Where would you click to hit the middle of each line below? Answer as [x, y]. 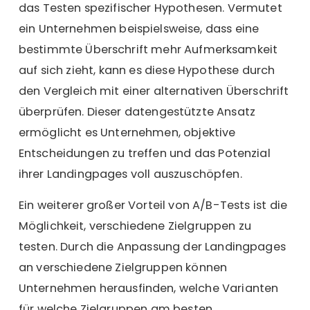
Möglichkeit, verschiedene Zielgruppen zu [135, 226]
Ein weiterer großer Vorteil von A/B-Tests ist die [153, 205]
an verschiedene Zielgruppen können [123, 267]
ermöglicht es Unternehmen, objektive [127, 133]
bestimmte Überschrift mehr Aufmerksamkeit [148, 50]
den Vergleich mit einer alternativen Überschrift [154, 91]
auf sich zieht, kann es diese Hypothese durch [147, 71]
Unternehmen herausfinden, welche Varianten [148, 288]
